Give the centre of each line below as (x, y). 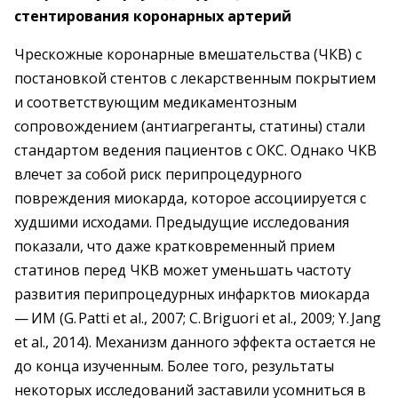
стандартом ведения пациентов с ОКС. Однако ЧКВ (195, 150)
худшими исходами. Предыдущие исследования (182, 222)
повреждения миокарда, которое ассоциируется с (190, 198)
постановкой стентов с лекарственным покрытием (195, 78)
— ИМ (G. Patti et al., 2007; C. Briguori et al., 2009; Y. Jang (198, 318)
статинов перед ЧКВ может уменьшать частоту (183, 270)
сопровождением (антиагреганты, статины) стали (190, 126)
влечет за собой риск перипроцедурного (158, 174)
